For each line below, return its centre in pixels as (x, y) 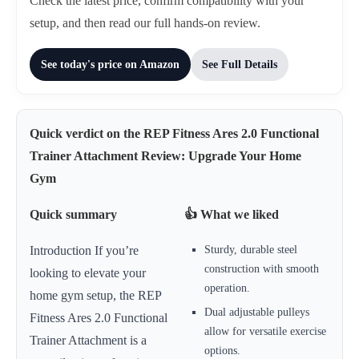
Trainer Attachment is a (88, 340)
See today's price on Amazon (110, 64)
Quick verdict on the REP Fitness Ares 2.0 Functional (174, 133)
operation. (227, 288)
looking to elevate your (88, 273)
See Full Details (240, 64)
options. (222, 350)
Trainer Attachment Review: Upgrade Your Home (165, 156)
